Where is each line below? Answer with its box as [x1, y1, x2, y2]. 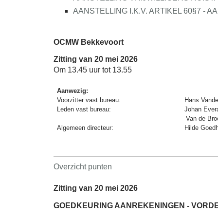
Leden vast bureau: [57, 106, 113, 113]
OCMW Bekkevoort [54, 38, 124, 46]
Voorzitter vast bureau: [57, 96, 123, 104]
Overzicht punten [54, 163, 112, 171]
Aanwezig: [57, 87, 89, 95]
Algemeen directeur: [57, 124, 116, 132]
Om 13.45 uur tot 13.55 [54, 66, 132, 74]
